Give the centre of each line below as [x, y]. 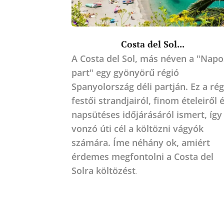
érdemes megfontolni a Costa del [142, 156]
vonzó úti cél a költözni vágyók [137, 128]
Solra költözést [103, 170]
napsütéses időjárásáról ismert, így [146, 114]
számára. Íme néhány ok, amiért [140, 142]
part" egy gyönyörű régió [125, 72]
